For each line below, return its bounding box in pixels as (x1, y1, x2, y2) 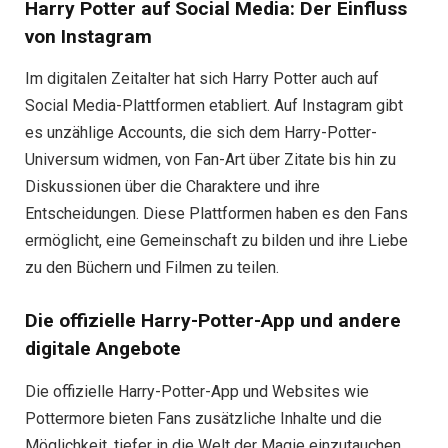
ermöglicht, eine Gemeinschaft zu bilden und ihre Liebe (25, 231, 408, 251)
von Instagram (25, 24, 152, 48)
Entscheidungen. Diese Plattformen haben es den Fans (25, 204, 408, 224)
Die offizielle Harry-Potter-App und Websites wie (25, 381, 369, 401)
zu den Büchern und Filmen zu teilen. (25, 258, 279, 278)
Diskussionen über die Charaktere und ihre (25, 177, 320, 197)
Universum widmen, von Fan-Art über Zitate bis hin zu (25, 150, 396, 170)
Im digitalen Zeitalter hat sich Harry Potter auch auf (25, 69, 379, 89)
